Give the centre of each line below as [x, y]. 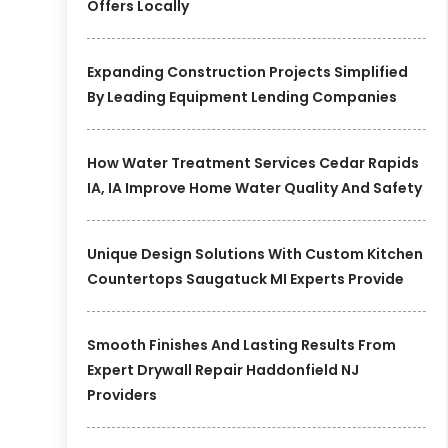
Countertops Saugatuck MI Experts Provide [246, 278]
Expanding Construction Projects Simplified [248, 71]
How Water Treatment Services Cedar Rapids [253, 162]
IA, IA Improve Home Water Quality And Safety [255, 187]
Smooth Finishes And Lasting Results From [242, 344]
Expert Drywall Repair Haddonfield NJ [223, 369]
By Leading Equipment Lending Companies [242, 96]
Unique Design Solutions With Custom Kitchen [255, 253]
